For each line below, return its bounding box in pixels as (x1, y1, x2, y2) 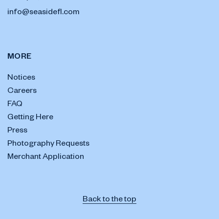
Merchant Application (7, 153, 84, 162)
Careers (7, 88, 37, 96)
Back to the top (83, 196, 136, 205)
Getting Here (7, 114, 53, 123)
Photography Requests (7, 140, 89, 149)
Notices (7, 74, 35, 83)
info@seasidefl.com (7, 9, 79, 18)
